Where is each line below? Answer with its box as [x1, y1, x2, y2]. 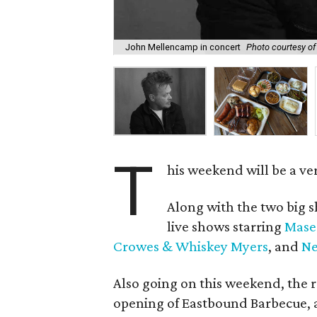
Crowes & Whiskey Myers [113, 237, 269, 255]
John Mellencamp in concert [125, 41, 241, 52]
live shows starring [167, 217, 285, 235]
